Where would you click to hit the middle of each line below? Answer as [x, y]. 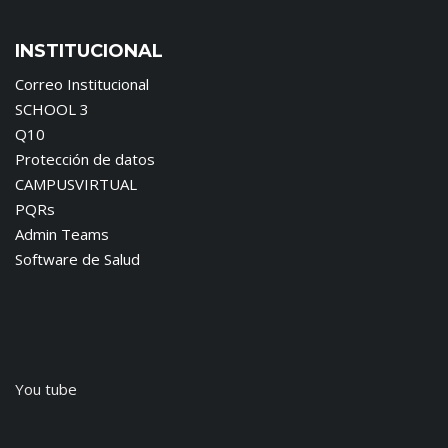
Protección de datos [85, 158]
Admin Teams [62, 233]
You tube [46, 388]
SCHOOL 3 [52, 108]
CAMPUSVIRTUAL [76, 183]
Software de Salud [77, 258]
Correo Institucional [82, 83]
